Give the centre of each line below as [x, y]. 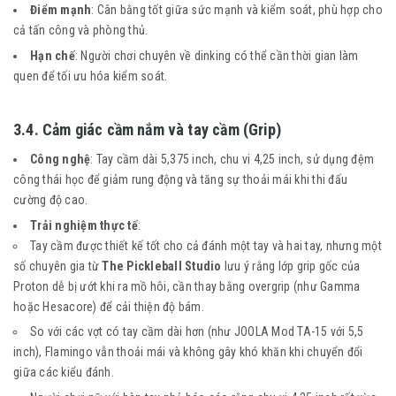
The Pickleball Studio [162, 266]
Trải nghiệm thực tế [84, 225]
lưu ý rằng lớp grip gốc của [291, 266]
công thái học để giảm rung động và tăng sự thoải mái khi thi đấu [180, 179]
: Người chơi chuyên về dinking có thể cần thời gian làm [217, 56]
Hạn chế [53, 56]
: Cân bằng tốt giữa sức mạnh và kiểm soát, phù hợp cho [237, 10]
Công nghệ [61, 159]
